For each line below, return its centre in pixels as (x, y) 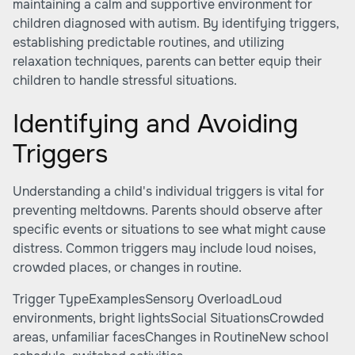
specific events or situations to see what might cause (169, 229)
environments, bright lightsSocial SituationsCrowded (168, 318)
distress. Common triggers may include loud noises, (164, 248)
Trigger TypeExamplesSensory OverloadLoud (147, 299)
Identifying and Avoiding (155, 124)
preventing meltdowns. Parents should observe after (168, 210)
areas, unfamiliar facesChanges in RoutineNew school (171, 337)
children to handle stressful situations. (125, 80)
